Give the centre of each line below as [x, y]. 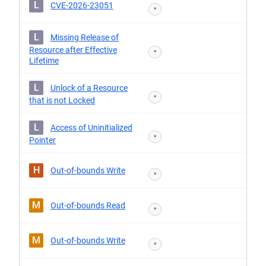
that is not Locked [62, 100]
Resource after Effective [73, 50]
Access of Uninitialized [91, 128]
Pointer [42, 140]
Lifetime [44, 61]
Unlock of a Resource [89, 88]
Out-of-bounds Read [88, 205]
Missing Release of [85, 37]
